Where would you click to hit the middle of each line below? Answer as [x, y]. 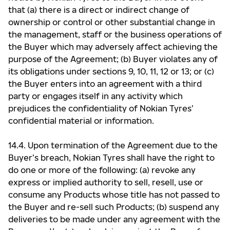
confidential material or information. [81, 121]
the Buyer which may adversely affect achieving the [113, 47]
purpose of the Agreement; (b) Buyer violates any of [113, 59]
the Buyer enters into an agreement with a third [105, 84]
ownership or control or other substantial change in [112, 22]
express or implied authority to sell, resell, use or [106, 182]
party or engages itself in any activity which [95, 96]
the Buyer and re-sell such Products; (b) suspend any [114, 207]
